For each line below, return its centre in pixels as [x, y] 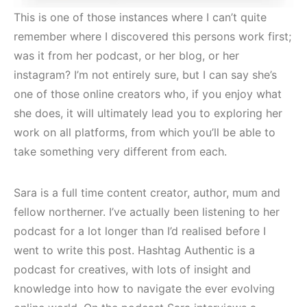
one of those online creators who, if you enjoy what [148, 94]
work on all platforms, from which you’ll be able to [145, 132]
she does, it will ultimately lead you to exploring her [148, 113]
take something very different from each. [120, 151]
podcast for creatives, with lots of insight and [132, 269]
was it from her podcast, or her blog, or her [126, 55]
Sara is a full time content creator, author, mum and [147, 192]
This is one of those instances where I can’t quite [140, 17]
